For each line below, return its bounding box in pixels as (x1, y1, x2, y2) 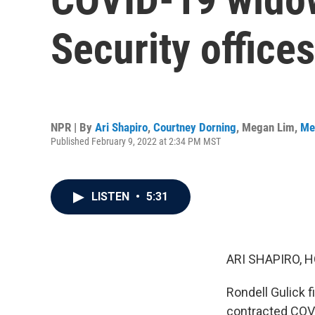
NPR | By (51, 120, 95, 134)
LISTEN (91, 190, 132, 203)
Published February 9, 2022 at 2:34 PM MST (51, 135, 221, 147)
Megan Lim (242, 120, 295, 134)
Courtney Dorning (153, 120, 236, 134)
